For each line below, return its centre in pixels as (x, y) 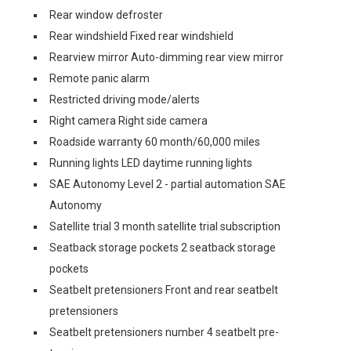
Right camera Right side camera (128, 121)
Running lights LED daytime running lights (151, 163)
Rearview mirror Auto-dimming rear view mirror (166, 57)
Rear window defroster (106, 15)
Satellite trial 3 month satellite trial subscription (165, 226)
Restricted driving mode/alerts (125, 100)
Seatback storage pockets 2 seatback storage (163, 248)
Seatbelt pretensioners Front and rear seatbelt (164, 290)
